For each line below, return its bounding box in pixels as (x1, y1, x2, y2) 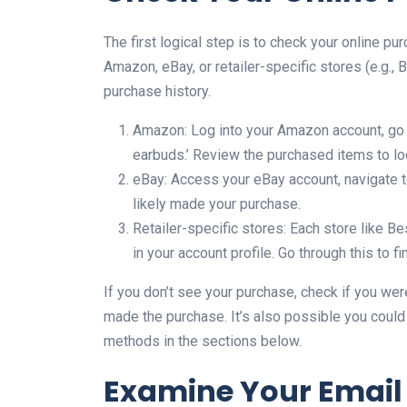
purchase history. (104, 83, 211, 100)
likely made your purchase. (133, 195, 301, 213)
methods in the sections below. (104, 333, 302, 350)
